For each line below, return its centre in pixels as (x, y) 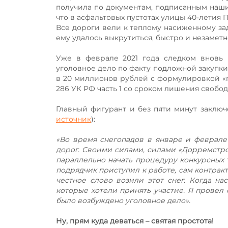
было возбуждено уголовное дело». (123, 200)
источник (74, 119)
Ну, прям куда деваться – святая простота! (135, 221)
